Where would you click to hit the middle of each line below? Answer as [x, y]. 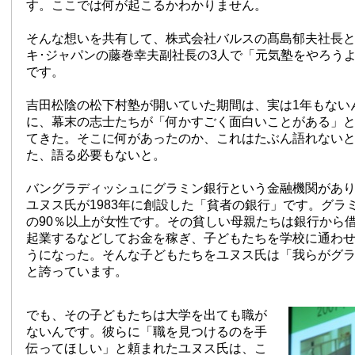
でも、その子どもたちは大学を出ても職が [147, 315]
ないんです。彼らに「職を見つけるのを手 [147, 332]
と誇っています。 [77, 271]
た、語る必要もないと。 [96, 155]
